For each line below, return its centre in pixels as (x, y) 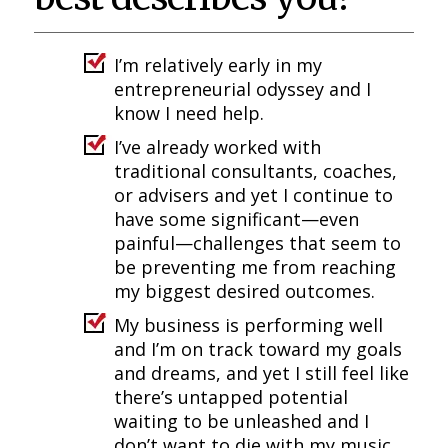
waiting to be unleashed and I (241, 420)
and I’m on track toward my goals (257, 348)
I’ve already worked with (217, 146)
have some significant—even (236, 218)
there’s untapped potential (230, 396)
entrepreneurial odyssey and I (242, 88)
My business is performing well (248, 324)
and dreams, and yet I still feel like (261, 372)
